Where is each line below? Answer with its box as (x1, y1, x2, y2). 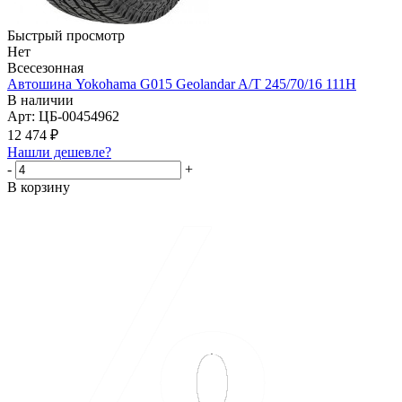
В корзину (7, 179, 70, 196)
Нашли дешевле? (7, 144, 111, 161)
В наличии (7, 92, 74, 109)
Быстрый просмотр (7, 28, 125, 44)
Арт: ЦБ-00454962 (7, 109, 119, 125)
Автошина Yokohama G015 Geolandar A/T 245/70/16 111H (7, 76, 356, 92)
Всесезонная (7, 60, 83, 76)
